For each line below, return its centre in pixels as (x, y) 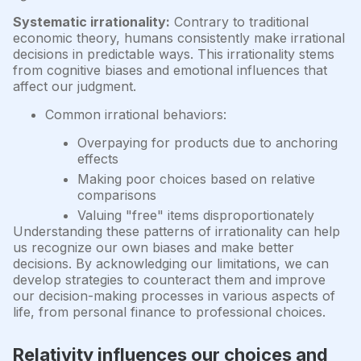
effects (98, 158)
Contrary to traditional (239, 21)
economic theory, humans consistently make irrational (179, 37)
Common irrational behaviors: (136, 114)
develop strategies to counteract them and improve (169, 279)
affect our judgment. (75, 86)
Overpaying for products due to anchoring (207, 142)
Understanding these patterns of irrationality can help (176, 231)
